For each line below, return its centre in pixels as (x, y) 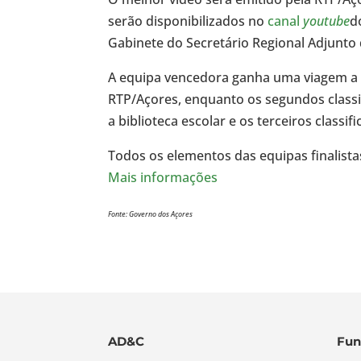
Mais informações (163, 178)
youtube (327, 21)
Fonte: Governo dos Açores (151, 214)
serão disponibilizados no (188, 21)
